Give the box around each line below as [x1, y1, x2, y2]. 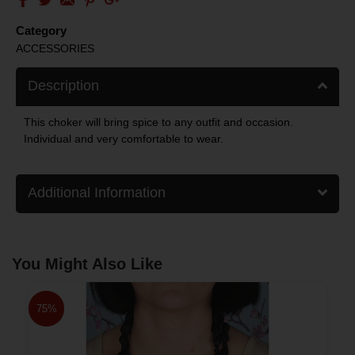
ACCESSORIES [16, 41, 94, 55]
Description [28, 77, 99, 94]
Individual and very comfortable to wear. [24, 132, 223, 145]
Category [16, 23, 67, 37]
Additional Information [28, 184, 166, 200]
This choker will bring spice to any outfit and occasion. [24, 115, 293, 128]
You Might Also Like [12, 254, 162, 273]
